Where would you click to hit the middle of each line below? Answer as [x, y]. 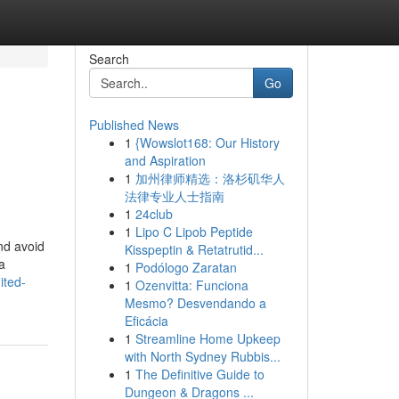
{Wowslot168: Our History [207, 142]
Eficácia [146, 321]
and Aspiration [165, 160]
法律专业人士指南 [174, 196]
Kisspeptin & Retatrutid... [194, 249]
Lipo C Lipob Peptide [194, 232]
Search [109, 59]
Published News [134, 125]
